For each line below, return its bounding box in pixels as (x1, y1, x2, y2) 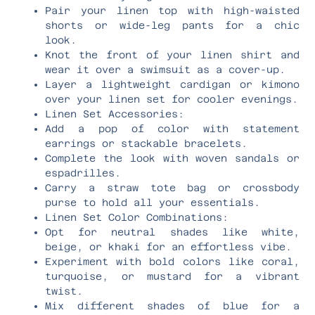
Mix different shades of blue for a (45, 300, 300, 311)
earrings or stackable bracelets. (45, 137, 248, 149)
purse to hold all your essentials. (45, 196, 261, 208)
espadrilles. (45, 167, 122, 179)
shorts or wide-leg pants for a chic (45, 19, 300, 31)
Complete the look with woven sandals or (45, 152, 300, 164)
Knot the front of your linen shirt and (45, 49, 300, 60)
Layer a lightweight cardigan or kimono (45, 78, 300, 90)
